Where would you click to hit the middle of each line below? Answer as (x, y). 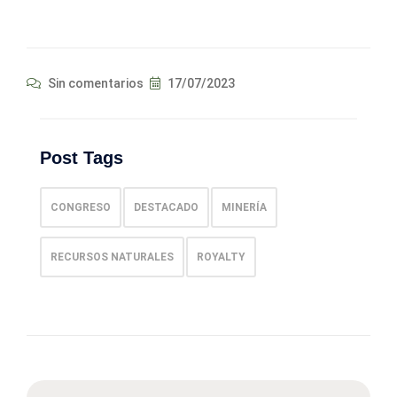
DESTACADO (166, 207)
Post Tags (82, 157)
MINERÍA (244, 207)
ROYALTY (221, 257)
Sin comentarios (94, 83)
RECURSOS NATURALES (112, 257)
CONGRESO (81, 207)
